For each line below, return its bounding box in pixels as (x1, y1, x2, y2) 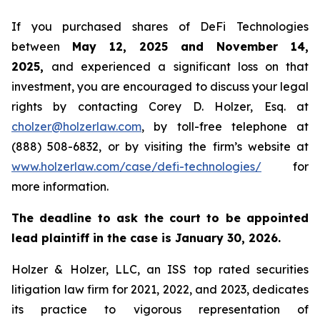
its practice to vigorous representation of (11, 302, 309, 316)
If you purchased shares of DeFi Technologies (11, 19, 309, 34)
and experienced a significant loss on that (51, 59, 309, 74)
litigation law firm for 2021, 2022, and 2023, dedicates (11, 282, 309, 296)
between (11, 39, 72, 54)
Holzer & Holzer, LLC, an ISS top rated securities (11, 262, 309, 276)
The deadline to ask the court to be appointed (11, 211, 309, 225)
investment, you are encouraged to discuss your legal (11, 79, 309, 94)
